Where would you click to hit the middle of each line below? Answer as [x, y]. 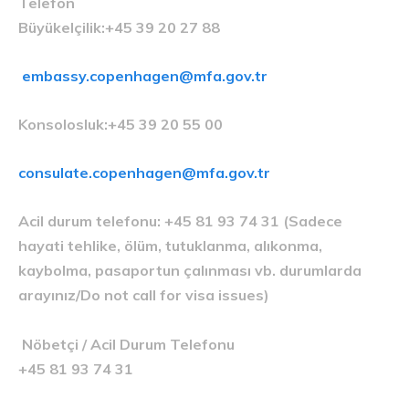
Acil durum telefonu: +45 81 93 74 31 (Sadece [180, 220]
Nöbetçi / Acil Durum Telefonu [126, 344]
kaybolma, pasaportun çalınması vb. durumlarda [190, 270]
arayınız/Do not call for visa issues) [144, 294]
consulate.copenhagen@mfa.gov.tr [144, 172]
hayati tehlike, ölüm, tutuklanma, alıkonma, [170, 245]
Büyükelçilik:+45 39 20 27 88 [119, 27]
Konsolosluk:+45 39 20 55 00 [121, 124]
